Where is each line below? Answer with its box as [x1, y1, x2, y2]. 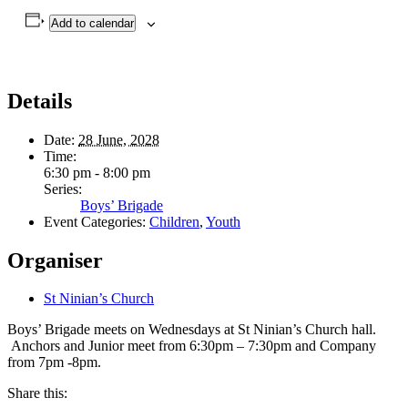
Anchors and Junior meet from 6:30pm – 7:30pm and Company [7, 338, 376, 354]
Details [7, 88, 72, 113]
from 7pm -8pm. [7, 354, 101, 371]
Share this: [7, 385, 67, 402]
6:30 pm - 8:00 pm [44, 164, 150, 180]
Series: [44, 180, 82, 197]
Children [149, 213, 199, 229]
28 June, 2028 [78, 131, 159, 148]
